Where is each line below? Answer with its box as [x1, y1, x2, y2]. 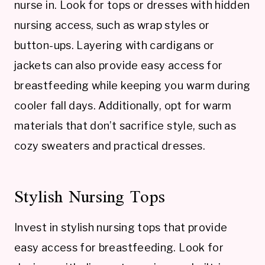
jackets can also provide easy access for [14, 59, 223, 72]
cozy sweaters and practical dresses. [14, 139, 205, 152]
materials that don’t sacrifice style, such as [14, 119, 237, 132]
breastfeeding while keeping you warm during [14, 79, 251, 92]
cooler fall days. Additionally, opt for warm [14, 99, 232, 112]
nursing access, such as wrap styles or [14, 18, 210, 31]
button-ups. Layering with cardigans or [14, 38, 215, 51]
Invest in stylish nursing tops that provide [14, 221, 228, 234]
